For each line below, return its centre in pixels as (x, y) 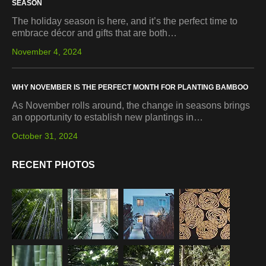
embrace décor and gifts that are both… (94, 33)
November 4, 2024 (47, 52)
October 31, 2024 (45, 136)
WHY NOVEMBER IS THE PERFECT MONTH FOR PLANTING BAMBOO (130, 87)
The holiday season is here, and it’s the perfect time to (125, 21)
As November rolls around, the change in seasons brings (131, 105)
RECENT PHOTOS (53, 165)
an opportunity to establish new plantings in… (107, 117)
